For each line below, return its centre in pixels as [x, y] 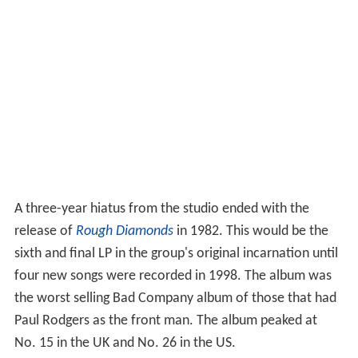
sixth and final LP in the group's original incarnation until [176, 254]
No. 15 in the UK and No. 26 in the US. [125, 344]
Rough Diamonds [124, 232]
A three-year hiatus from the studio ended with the [161, 209]
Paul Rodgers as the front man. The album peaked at [165, 321]
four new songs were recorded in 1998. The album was [173, 276]
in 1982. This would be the [251, 232]
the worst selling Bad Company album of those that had [175, 299]
